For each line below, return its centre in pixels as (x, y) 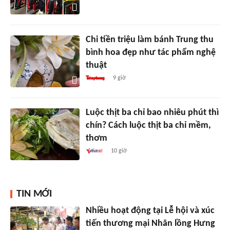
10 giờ (119, 151)
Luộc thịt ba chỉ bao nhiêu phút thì (152, 112)
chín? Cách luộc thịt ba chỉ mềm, (148, 125)
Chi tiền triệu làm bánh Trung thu (149, 40)
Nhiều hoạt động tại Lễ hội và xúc (150, 210)
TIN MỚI (34, 194)
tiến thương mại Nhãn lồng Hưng (150, 223)
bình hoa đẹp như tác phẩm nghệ (150, 52)
